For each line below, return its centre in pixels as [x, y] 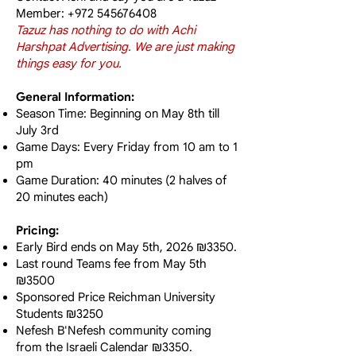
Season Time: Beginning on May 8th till [118, 114]
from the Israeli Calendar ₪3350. [104, 347]
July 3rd [37, 130]
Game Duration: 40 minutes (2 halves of [121, 180]
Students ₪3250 [60, 314]
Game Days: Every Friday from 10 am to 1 [127, 147]
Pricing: [37, 230]
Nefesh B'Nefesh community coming [114, 331]
